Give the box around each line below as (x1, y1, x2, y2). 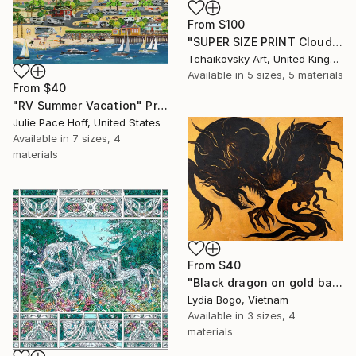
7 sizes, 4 (72, 131, 121, 145)
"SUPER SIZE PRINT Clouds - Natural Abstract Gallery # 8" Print (331, 35, 342, 49)
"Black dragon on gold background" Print (331, 275, 342, 289)
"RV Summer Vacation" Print (157, 98, 168, 112)
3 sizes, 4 (247, 308, 296, 322)
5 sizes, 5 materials (247, 68, 343, 82)
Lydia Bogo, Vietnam (188, 292, 288, 306)
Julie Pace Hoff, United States (13, 115, 161, 129)
